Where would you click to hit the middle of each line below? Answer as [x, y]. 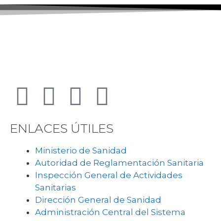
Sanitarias [55, 188]
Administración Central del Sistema [110, 212]
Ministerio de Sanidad [81, 151]
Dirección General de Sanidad [98, 200]
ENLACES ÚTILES [62, 129]
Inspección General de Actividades [109, 175]
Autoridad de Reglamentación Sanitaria [119, 163]
